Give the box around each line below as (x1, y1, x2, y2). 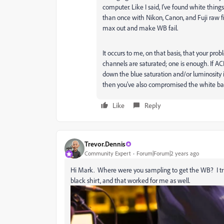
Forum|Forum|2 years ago (136, 149, 199, 157)
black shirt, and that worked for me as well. (70, 175, 190, 184)
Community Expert (84, 149, 131, 157)
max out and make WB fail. (102, 23, 178, 32)
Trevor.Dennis (84, 139, 125, 148)
